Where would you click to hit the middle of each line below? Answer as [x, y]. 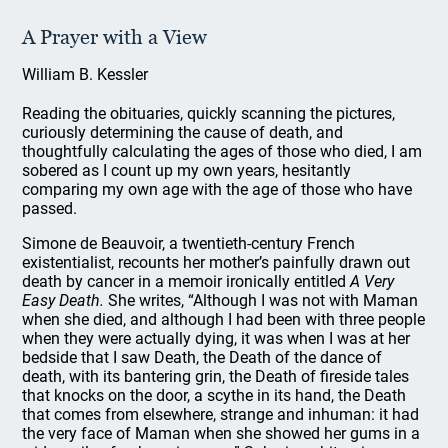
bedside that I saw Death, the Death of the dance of [202, 357]
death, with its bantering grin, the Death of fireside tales [216, 376]
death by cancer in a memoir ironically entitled [186, 281]
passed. [50, 208]
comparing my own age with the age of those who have [217, 189]
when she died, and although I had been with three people [224, 319]
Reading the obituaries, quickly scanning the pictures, [209, 113]
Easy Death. [63, 300]
